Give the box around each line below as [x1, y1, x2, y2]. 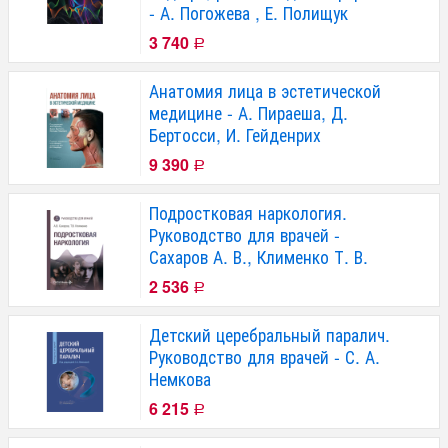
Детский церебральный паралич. [149, 321, 390, 347]
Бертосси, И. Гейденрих [149, 121, 321, 147]
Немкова [149, 365, 211, 391]
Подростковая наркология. [149, 199, 347, 225]
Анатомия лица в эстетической [149, 77, 381, 103]
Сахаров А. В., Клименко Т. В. [149, 243, 368, 269]
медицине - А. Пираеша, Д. [149, 99, 348, 125]
